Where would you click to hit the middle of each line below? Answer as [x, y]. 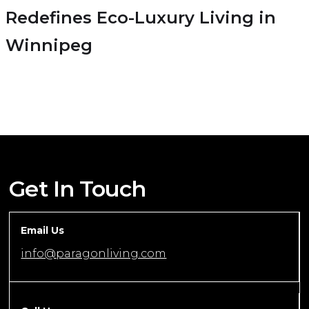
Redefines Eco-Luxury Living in [141, 18]
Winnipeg [49, 46]
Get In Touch [77, 189]
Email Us [43, 231]
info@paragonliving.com [94, 254]
